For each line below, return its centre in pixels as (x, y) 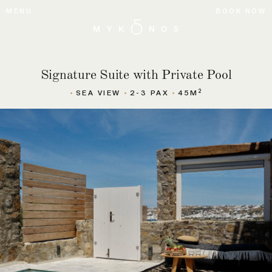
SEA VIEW (98, 92)
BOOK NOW (241, 10)
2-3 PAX (149, 92)
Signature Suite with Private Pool (136, 73)
